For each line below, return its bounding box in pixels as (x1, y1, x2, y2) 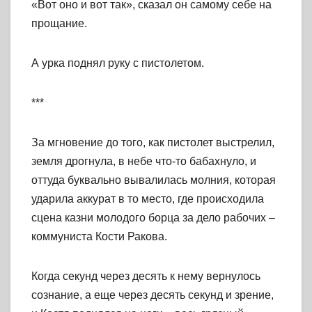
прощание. (31, 17, 87, 30)
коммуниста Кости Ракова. (31, 231, 167, 243)
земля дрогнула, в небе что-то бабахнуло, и (31, 155, 256, 168)
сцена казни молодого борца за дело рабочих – (31, 212, 275, 224)
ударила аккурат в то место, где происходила (31, 193, 264, 205)
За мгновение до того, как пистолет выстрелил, (31, 136, 274, 149)
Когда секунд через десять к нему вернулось (31, 270, 260, 283)
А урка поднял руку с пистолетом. (31, 57, 204, 70)
